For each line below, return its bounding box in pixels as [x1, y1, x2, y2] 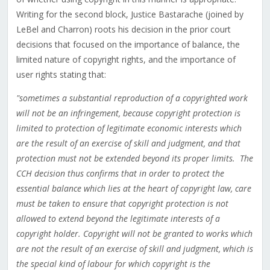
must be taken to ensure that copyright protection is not [16, 198, 228, 210]
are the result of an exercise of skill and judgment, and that [16, 137, 240, 149]
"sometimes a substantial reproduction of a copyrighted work [16, 92, 248, 104]
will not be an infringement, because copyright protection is [16, 107, 240, 119]
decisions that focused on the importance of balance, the [16, 39, 240, 51]
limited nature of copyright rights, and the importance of [16, 54, 236, 66]
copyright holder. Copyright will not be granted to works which [16, 228, 253, 240]
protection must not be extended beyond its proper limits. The [16, 152, 253, 165]
